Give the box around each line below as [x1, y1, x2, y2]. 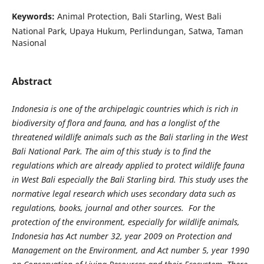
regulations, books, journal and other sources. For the [11, 202, 215, 214]
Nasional [11, 37, 47, 48]
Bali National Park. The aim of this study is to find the [11, 146, 211, 157]
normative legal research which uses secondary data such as [11, 188, 236, 200]
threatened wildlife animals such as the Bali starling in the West [11, 131, 248, 143]
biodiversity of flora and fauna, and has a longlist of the [11, 117, 220, 129]
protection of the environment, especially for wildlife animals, [11, 216, 240, 228]
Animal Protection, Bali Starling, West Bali [57, 10, 222, 22]
